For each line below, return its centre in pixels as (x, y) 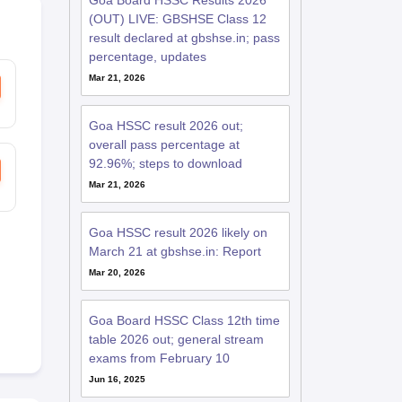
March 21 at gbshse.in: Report (175, 251)
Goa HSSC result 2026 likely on (178, 232)
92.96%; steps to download (165, 163)
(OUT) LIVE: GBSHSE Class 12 (177, 19)
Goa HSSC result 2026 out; (166, 126)
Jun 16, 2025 (117, 379)
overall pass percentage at (164, 144)
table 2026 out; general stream (176, 339)
